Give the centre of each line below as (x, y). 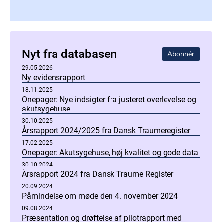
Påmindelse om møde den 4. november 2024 (100, 196)
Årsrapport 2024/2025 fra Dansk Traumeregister (106, 131)
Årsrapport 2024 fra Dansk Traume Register (98, 174)
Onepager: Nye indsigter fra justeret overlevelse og (109, 99)
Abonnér (181, 54)
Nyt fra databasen (69, 54)
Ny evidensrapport (54, 78)
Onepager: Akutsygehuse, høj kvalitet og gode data (110, 152)
